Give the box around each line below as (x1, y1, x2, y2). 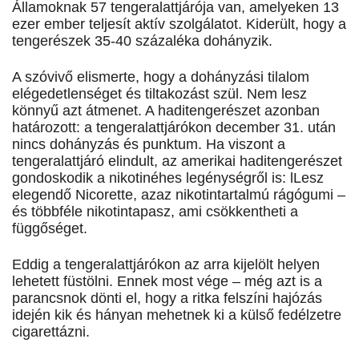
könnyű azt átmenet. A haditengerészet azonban (12, 103, 320, 119)
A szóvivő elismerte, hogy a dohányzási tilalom (12, 69, 309, 86)
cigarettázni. (12, 324, 90, 341)
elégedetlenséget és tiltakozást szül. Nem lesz (12, 86, 307, 103)
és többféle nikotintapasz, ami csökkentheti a (12, 204, 298, 220)
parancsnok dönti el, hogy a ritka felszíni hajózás (12, 290, 322, 307)
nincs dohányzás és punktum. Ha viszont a (12, 136, 285, 153)
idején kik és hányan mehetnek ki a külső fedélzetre (12, 307, 341, 324)
